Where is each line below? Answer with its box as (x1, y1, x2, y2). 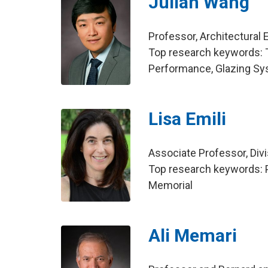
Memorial (148, 179, 193, 192)
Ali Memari (148, 225, 237, 246)
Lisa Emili (148, 108, 227, 130)
